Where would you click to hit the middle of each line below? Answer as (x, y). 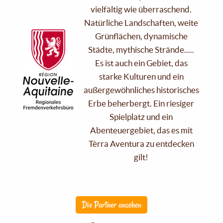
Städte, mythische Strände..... (141, 49)
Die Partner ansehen (111, 205)
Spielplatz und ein (141, 116)
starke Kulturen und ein (141, 76)
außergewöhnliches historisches (141, 90)
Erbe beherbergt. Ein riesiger (141, 103)
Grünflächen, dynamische (141, 36)
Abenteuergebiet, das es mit (141, 130)
